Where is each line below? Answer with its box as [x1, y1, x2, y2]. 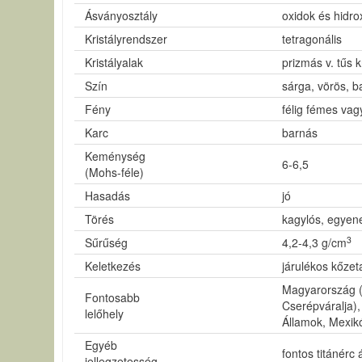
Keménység [82, 148, 146, 164]
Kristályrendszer [82, 31, 168, 47]
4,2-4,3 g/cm [279, 234, 347, 250]
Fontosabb [82, 289, 141, 305]
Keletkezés [82, 258, 141, 274]
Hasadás [82, 187, 131, 204]
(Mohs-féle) [82, 164, 145, 180]
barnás [279, 124, 318, 141]
